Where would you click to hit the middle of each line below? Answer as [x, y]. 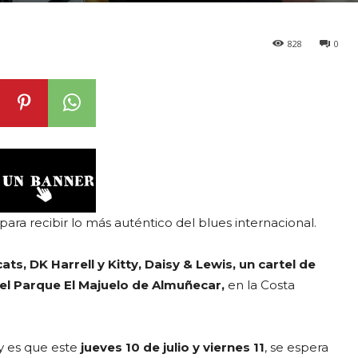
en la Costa [261, 284]
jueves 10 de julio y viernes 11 [173, 347]
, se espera [296, 347]
